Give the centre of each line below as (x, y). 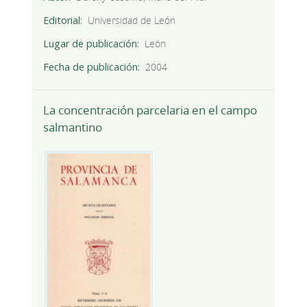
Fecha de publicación (90, 67)
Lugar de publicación (90, 44)
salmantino (72, 127)
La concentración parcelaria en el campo (150, 110)
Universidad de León (132, 20)
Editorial (61, 20)
